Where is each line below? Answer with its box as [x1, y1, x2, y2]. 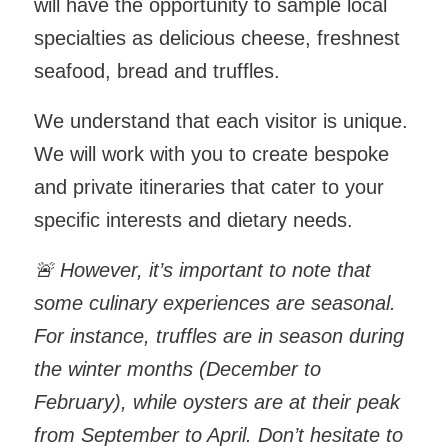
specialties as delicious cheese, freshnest [33, 27, 400, 49]
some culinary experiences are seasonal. [33, 292, 396, 314]
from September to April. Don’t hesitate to [33, 424, 403, 446]
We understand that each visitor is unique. [33, 110, 408, 132]
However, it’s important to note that [53, 259, 371, 281]
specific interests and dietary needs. [33, 209, 353, 231]
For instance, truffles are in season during [33, 325, 404, 347]
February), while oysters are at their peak [33, 391, 400, 413]
